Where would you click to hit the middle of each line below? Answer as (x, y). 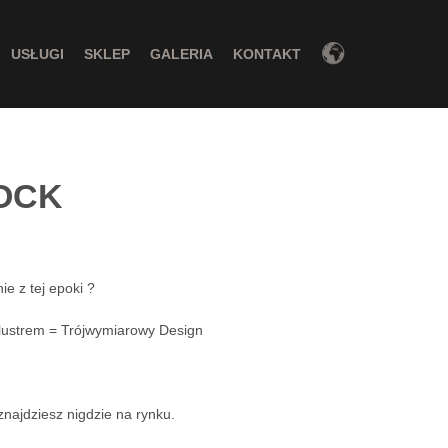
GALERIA (181, 53)
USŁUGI (37, 53)
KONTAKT (267, 53)
